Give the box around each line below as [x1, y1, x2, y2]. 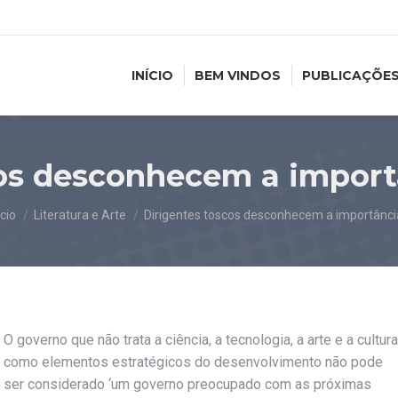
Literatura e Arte [33, 208, 126, 222]
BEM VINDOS [195, 68, 281, 84]
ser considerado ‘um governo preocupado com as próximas [4, 376, 371, 393]
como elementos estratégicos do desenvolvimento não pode [4, 354, 383, 370]
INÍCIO [131, 68, 173, 84]
